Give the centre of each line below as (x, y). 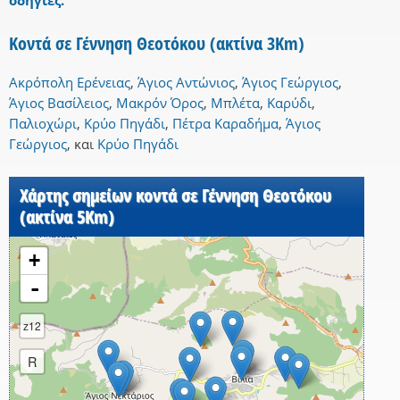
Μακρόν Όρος (160, 103)
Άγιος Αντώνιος (186, 83)
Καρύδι (289, 103)
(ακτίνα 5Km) (67, 217)
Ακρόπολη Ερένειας (70, 83)
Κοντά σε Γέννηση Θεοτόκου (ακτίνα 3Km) (157, 44)
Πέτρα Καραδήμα (225, 124)
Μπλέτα (235, 103)
